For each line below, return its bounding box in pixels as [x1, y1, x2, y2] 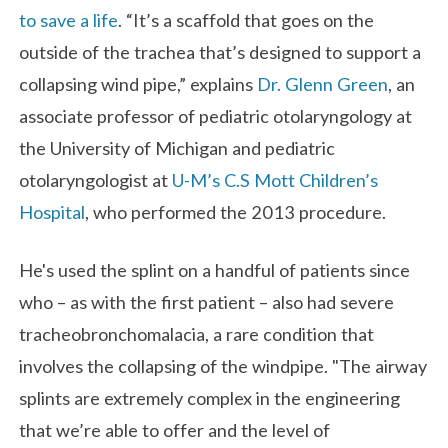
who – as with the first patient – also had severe [19, 290, 395, 313]
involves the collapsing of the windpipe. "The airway [19, 354, 428, 377]
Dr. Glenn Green [257, 73, 389, 96]
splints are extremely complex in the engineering [19, 386, 401, 409]
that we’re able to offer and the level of [19, 418, 331, 441]
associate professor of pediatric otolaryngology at [19, 105, 413, 128]
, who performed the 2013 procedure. [85, 201, 387, 224]
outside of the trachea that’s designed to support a [19, 41, 422, 64]
